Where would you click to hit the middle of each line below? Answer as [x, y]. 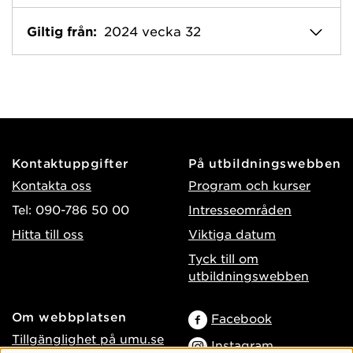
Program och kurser [249, 184]
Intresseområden [240, 209]
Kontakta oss [52, 184]
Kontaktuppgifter [71, 162]
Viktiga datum [232, 233]
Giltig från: [62, 31]
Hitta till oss [48, 233]
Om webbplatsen [69, 316]
